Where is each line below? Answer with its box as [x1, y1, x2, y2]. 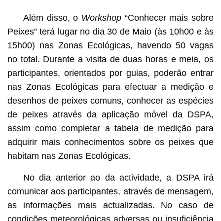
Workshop [81, 12, 121, 23]
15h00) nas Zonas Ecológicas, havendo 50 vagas [7, 40, 214, 50]
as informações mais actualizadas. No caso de [7, 200, 214, 210]
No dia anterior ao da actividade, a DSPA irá [23, 172, 214, 183]
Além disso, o [23, 12, 81, 23]
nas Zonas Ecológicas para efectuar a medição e [7, 81, 214, 92]
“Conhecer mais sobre [121, 12, 214, 23]
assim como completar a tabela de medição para [7, 123, 214, 133]
